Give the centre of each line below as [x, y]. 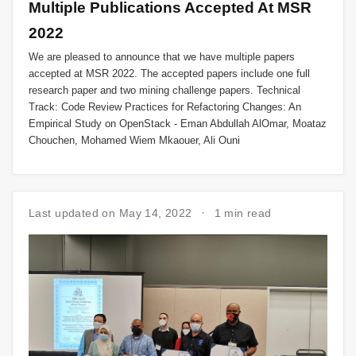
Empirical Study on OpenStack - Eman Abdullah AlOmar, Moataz [178, 124]
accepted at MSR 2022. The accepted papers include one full [169, 74]
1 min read [243, 213]
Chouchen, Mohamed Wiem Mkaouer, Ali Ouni [134, 141]
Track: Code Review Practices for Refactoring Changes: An [165, 107]
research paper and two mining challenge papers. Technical [164, 91]
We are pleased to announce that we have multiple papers [162, 57]
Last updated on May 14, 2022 [112, 213]
